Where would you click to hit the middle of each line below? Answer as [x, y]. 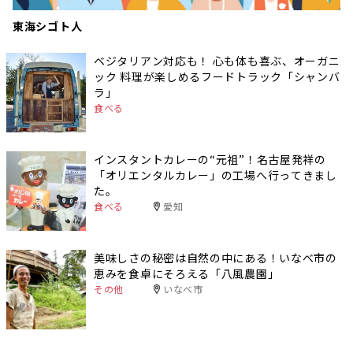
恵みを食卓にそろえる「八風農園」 [187, 274]
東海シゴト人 [48, 26]
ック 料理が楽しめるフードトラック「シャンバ [217, 76]
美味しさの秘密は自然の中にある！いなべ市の [216, 258]
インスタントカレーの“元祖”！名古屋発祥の [210, 159]
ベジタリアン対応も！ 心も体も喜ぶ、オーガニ [217, 60]
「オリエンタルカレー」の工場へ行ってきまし [216, 175]
